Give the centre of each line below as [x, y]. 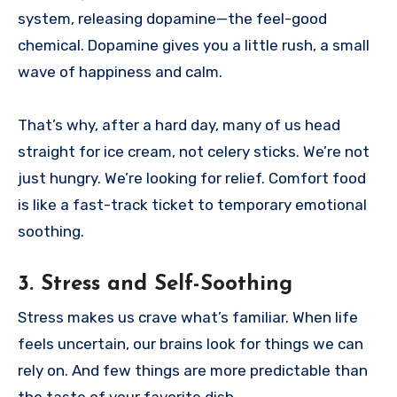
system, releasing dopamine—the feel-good [172, 18]
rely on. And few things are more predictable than [193, 370]
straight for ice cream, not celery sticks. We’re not [194, 151]
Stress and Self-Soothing [167, 284]
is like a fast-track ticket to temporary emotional [192, 204]
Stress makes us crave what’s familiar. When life [188, 317]
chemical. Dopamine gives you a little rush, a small [194, 45]
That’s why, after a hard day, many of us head [179, 125]
